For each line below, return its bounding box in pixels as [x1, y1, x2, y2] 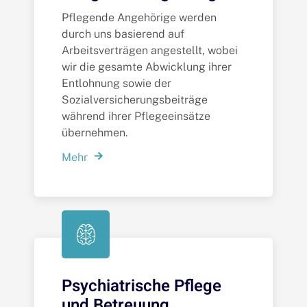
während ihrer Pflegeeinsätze [62, 109, 210, 123]
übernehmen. [62, 125, 127, 139]
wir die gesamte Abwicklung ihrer [62, 60, 232, 73]
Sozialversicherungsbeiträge [62, 93, 208, 106]
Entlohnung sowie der [62, 76, 171, 90]
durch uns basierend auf [62, 27, 184, 40]
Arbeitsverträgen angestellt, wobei [62, 43, 238, 57]
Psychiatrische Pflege [62, 274, 221, 299]
